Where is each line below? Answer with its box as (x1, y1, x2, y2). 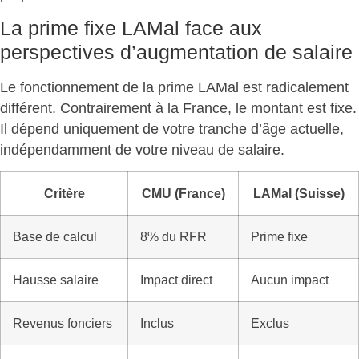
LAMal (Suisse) (252, 187, 345, 201)
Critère (43, 187, 85, 201)
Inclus (140, 317, 174, 331)
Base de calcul (13, 230, 97, 244)
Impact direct (140, 273, 212, 288)
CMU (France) (141, 187, 225, 201)
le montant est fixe (236, 99, 353, 116)
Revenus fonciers (13, 317, 112, 331)
